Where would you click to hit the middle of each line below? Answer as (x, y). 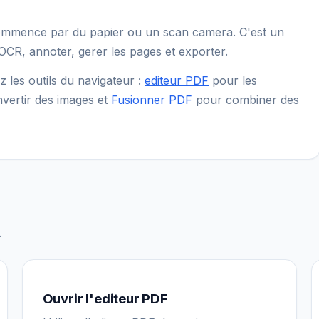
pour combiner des (246, 99)
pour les (233, 80)
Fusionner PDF (152, 99)
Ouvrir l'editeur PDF (105, 298)
